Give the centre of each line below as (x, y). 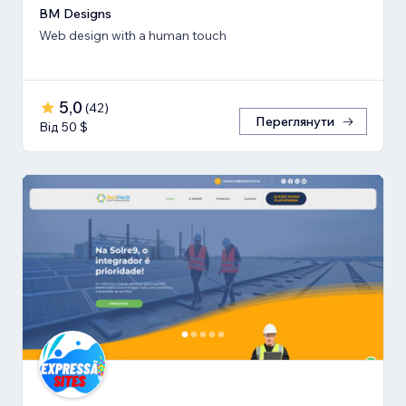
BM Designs (75, 13)
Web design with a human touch (133, 35)
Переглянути (295, 121)
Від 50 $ (63, 126)
